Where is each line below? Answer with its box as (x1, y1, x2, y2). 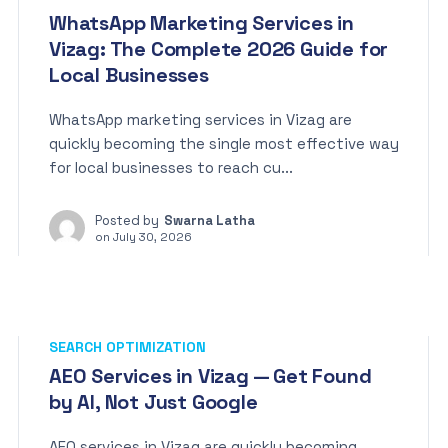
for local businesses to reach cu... (49, 158, 293, 177)
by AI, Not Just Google (49, 389, 258, 415)
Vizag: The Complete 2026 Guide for (49, 36, 389, 62)
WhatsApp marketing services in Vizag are (49, 110, 352, 129)
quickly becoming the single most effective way (49, 134, 399, 153)
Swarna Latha (164, 212, 255, 229)
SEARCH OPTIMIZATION (49, 338, 206, 356)
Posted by (95, 212, 159, 229)
